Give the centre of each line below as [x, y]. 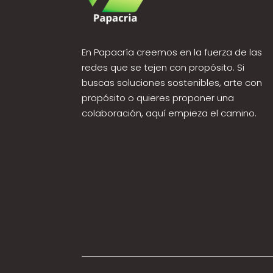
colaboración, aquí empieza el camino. [169, 113]
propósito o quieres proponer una [158, 97]
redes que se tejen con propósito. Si [163, 67]
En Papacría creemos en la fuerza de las [172, 52]
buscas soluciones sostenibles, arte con [172, 82]
